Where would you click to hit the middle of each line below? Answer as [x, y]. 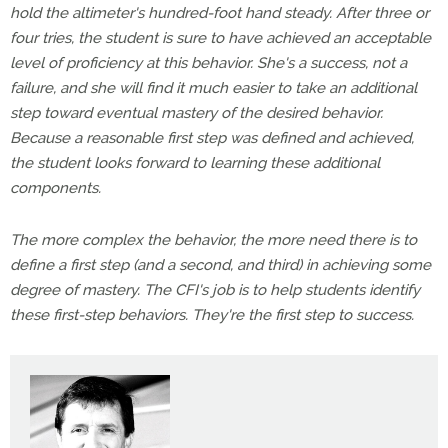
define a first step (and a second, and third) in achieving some [220, 265]
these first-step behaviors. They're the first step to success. [212, 315]
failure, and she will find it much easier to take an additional [213, 88]
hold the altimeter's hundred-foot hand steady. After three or [219, 13]
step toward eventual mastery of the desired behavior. [196, 113]
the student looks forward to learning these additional [195, 163]
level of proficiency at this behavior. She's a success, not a [208, 63]
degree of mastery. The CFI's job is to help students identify [215, 290]
